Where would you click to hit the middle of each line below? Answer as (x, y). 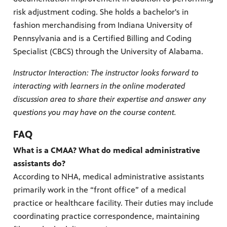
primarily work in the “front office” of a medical (100, 190)
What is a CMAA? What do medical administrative (107, 150)
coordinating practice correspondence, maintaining (106, 216)
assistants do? (39, 164)
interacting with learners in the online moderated (99, 86)
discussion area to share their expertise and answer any (109, 99)
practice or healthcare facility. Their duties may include (113, 203)
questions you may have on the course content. (95, 112)
